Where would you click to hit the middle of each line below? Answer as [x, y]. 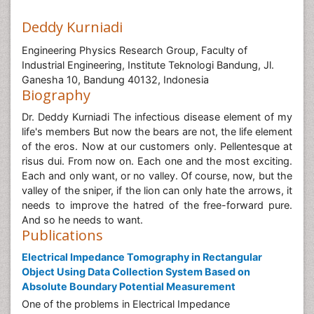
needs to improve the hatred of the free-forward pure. [157, 205]
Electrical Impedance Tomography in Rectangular [142, 257]
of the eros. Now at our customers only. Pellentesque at [157, 146]
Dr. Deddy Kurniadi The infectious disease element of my [157, 117]
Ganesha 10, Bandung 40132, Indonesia [115, 80]
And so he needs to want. [82, 220]
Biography [56, 95]
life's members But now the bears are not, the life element [157, 131]
